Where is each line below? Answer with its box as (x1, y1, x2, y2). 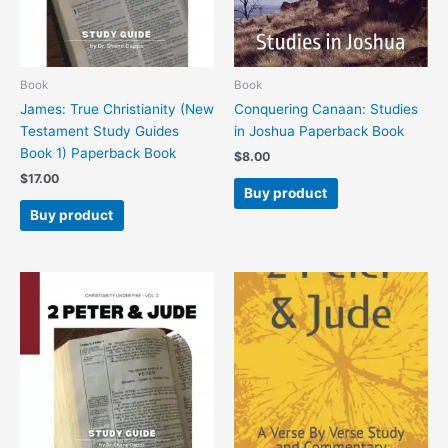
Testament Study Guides (20, 123, 179, 140)
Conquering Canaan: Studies (234, 101, 418, 118)
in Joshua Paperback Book (234, 123, 404, 140)
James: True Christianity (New (20, 101, 214, 118)
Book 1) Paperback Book (20, 145, 176, 162)
